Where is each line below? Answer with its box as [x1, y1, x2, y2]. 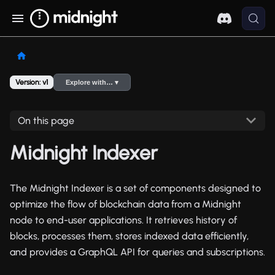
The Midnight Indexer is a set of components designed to [10, 182, 261, 194]
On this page [17, 114, 74, 126]
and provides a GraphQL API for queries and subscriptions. [10, 246, 265, 258]
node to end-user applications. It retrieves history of [10, 214, 237, 226]
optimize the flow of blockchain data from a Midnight [10, 198, 241, 210]
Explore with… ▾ [66, 79, 119, 87]
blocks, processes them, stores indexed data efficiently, [10, 230, 249, 242]
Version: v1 [15, 77, 48, 87]
